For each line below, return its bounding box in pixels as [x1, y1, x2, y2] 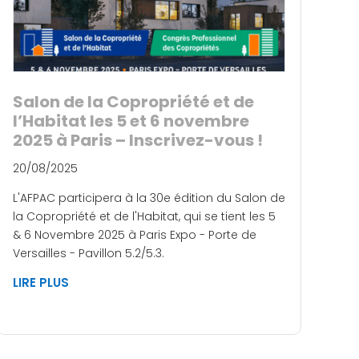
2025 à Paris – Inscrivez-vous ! [13, 128, 263, 151]
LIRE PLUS [13, 273, 69, 291]
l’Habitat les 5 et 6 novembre [13, 109, 249, 132]
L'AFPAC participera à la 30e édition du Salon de [13, 189, 285, 206]
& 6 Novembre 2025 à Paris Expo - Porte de [13, 226, 256, 243]
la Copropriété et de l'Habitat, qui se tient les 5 [13, 208, 276, 224]
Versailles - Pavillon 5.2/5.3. [13, 244, 164, 261]
